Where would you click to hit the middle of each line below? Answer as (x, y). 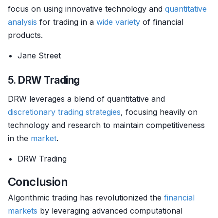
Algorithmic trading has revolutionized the (86, 198)
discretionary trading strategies (64, 112)
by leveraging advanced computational (110, 211)
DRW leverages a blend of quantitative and (86, 99)
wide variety (118, 22)
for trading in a (67, 22)
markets (23, 211)
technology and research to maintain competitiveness (106, 125)
